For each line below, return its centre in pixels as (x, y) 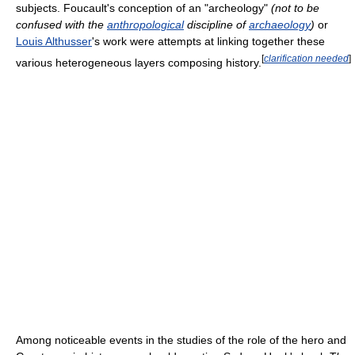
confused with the (61, 24)
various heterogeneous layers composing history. (139, 62)
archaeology (280, 24)
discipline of (216, 24)
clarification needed (306, 58)
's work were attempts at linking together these (208, 41)
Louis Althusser (54, 41)
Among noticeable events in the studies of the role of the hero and (181, 340)
